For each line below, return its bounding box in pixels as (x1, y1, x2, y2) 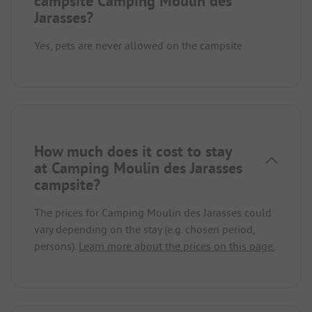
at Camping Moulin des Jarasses (34, 157, 242, 178)
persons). (34, 238, 79, 253)
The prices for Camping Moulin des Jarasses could (34, 205, 272, 219)
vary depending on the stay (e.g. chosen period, (34, 221, 255, 236)
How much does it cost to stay (34, 141, 232, 161)
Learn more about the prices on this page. (79, 238, 275, 253)
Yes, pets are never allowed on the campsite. (34, 38, 244, 52)
